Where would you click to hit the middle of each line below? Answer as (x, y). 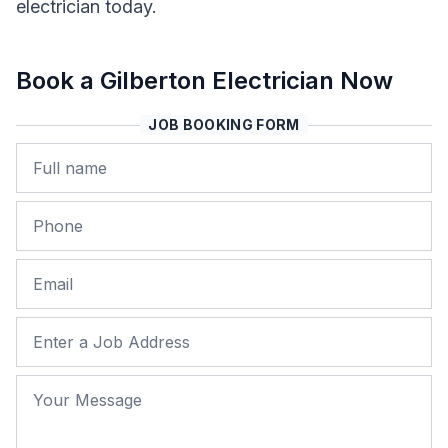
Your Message (74, 389)
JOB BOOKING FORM (224, 124)
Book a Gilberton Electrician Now (204, 80)
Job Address (68, 331)
